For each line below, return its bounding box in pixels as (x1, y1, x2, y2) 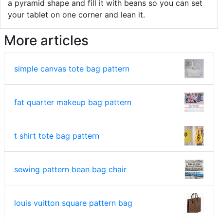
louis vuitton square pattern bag (14, 198, 132, 208)
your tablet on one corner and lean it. (8, 9, 145, 19)
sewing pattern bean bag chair (14, 164, 127, 174)
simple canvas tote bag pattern (14, 63, 129, 73)
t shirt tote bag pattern (14, 130, 99, 141)
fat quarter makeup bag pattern (14, 97, 131, 107)
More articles (4, 32, 89, 49)
